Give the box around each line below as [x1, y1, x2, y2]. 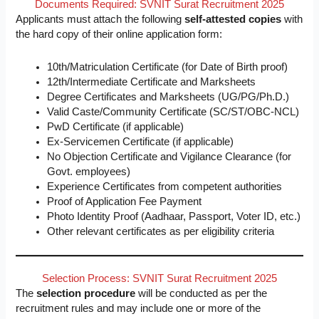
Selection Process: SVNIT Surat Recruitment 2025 [42, 273, 277, 285]
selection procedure [36, 288, 136, 300]
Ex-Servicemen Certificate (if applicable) [47, 136, 234, 148]
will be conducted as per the [135, 288, 268, 300]
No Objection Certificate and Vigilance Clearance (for [47, 151, 292, 163]
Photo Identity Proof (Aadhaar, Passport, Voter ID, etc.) [47, 211, 301, 223]
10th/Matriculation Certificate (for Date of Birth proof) [47, 61, 288, 73]
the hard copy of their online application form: [16, 28, 223, 40]
